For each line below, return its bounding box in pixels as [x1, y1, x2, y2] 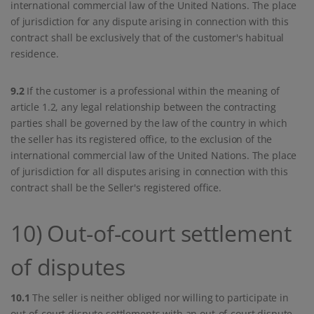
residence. [11, 47, 59, 61]
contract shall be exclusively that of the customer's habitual [11, 31, 285, 45]
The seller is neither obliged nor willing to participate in [29, 291, 289, 305]
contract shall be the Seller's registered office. [11, 181, 221, 195]
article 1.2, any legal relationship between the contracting [11, 100, 276, 114]
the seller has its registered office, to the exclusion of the [11, 132, 273, 146]
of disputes [11, 252, 125, 282]
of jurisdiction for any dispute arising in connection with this [11, 15, 289, 29]
